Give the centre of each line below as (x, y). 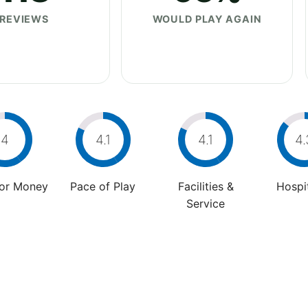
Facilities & (206, 186)
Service (206, 203)
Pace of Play (103, 186)
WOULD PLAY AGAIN (207, 19)
